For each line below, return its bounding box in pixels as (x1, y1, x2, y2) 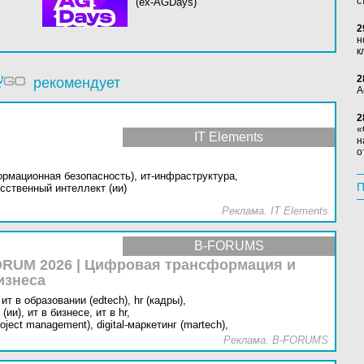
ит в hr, (96, 306, 130, 318)
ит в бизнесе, (28, 306, 93, 318)
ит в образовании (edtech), (2, 294, 131, 306)
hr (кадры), (134, 294, 186, 306)
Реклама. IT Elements (222, 205, 328, 217)
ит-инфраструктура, (141, 170, 238, 182)
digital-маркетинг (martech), (97, 318, 228, 331)
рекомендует (32, 75, 120, 91)
